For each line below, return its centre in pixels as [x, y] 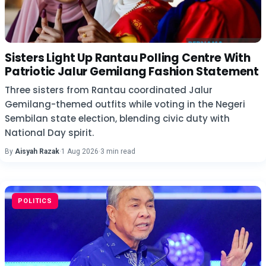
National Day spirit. [49, 133]
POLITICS [35, 201]
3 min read [118, 151]
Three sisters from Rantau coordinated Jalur [109, 90]
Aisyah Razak [37, 151]
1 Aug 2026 [80, 151]
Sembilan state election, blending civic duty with [117, 118]
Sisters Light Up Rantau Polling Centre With [128, 58]
